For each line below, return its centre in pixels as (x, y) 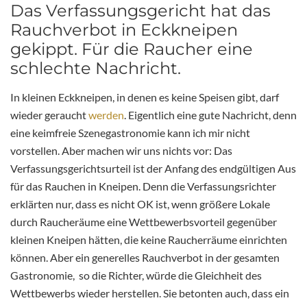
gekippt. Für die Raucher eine (132, 49)
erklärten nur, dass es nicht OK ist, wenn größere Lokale (140, 204)
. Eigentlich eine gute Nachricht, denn (210, 115)
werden (106, 115)
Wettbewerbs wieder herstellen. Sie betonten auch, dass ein (150, 293)
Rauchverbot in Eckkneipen (124, 30)
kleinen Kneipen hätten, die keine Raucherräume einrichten (149, 240)
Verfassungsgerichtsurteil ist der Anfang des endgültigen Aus (153, 169)
